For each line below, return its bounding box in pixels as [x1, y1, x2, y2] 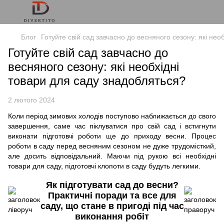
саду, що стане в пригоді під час [40, 201, 184, 211]
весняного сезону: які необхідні [8, 60, 179, 73]
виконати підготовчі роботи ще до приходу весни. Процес [8, 132, 216, 140]
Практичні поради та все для [47, 190, 176, 201]
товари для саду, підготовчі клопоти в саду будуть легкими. [8, 162, 202, 170]
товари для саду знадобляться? [8, 74, 185, 87]
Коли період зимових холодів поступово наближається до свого [8, 112, 216, 120]
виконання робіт [75, 211, 149, 222]
